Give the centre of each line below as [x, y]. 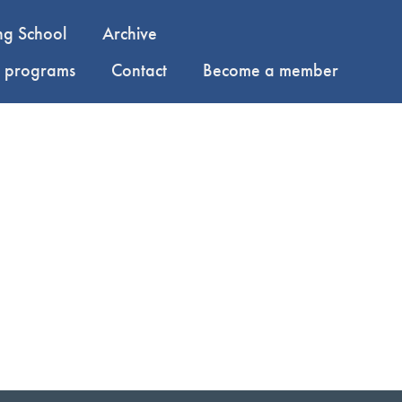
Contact [139, 70]
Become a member [270, 70]
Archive [129, 33]
